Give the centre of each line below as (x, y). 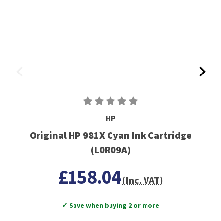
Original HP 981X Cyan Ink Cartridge (110, 135)
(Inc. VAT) (143, 180)
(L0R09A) (110, 150)
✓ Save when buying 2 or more (110, 205)
